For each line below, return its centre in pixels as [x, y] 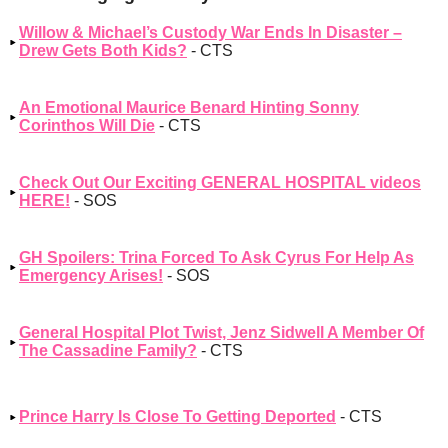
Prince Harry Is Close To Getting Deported [177, 417]
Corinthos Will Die [87, 126]
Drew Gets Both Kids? [103, 51]
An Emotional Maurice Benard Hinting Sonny [189, 108]
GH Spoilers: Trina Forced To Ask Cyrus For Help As [216, 258]
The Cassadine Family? [108, 351]
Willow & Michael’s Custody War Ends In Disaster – [210, 33]
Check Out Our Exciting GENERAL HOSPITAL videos [220, 183]
